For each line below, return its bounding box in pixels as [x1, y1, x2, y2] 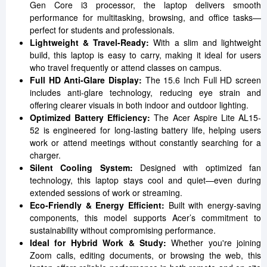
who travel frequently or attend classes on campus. [30, 61, 222, 73]
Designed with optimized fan [140, 162, 261, 173]
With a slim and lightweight [153, 36, 262, 48]
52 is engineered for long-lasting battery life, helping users [30, 124, 261, 136]
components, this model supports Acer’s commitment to [30, 212, 261, 223]
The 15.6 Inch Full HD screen [145, 74, 262, 86]
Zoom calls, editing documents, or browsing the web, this [30, 249, 261, 261]
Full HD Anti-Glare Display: [30, 74, 145, 86]
